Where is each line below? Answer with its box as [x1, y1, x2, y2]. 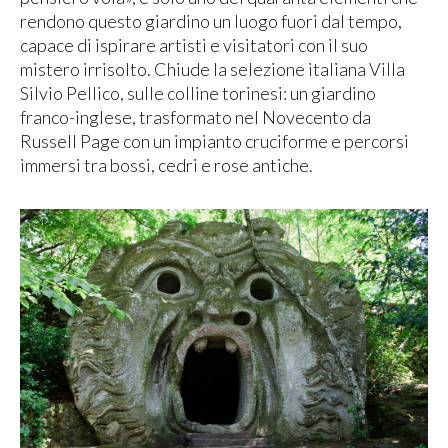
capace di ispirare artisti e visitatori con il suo [20, 34, 368, 57]
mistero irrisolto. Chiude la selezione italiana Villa [20, 58, 405, 81]
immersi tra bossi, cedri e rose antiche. [20, 154, 313, 177]
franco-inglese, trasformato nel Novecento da [20, 106, 371, 129]
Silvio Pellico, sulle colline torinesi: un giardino [20, 82, 376, 105]
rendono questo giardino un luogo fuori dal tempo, [20, 10, 402, 33]
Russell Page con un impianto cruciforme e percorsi [20, 130, 409, 153]
